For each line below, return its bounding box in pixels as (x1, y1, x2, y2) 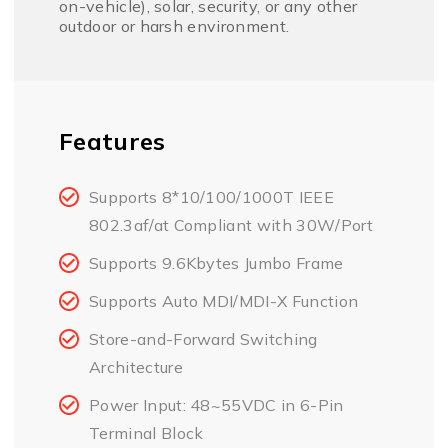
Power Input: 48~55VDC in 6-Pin (89, 395, 344, 415)
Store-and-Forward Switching (89, 329, 318, 349)
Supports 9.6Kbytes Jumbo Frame (89, 253, 344, 273)
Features (59, 126, 166, 156)
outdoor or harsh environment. (59, 16, 290, 36)
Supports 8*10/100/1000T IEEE (89, 187, 334, 207)
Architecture (89, 357, 183, 377)
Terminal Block (89, 423, 204, 443)
